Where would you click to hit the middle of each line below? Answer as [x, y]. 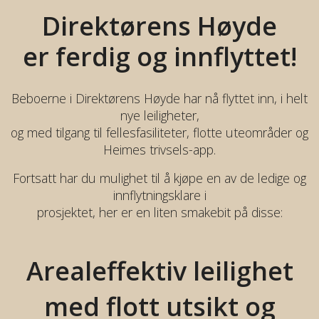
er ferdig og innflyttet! [159, 56]
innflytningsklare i [159, 195]
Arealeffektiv [106, 271]
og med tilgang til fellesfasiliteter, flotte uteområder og [159, 132]
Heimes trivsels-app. [159, 149]
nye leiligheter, [159, 115]
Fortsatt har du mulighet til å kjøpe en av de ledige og [159, 178]
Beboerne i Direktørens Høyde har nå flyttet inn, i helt [159, 98]
